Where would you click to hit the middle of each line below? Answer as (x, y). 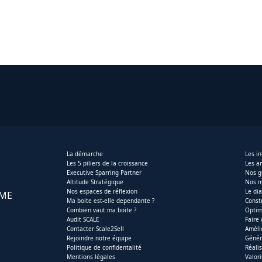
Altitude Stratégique (95, 182)
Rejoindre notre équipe (99, 238)
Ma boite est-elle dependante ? (110, 201)
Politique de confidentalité (104, 248)
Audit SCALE (83, 220)
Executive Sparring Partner (104, 173)
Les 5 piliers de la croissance (107, 163)
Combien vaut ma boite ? (101, 210)
